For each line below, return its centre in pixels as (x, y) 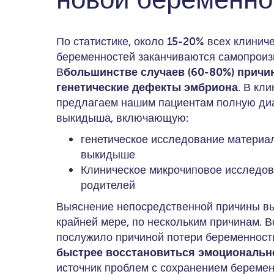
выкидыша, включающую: (122, 118)
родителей (108, 185)
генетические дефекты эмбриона (147, 87)
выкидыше (108, 154)
